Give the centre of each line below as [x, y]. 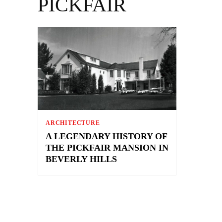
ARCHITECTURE [73, 123]
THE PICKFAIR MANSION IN [107, 147]
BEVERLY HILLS [81, 159]
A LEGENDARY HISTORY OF [107, 136]
